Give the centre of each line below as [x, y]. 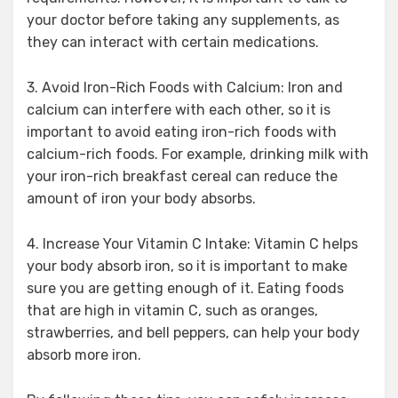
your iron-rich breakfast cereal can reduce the [182, 176]
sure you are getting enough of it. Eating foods [185, 288]
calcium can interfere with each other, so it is [179, 109]
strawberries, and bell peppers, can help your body [193, 332]
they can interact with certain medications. [173, 42]
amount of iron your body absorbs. [141, 198]
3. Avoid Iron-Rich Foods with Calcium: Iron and [185, 87]
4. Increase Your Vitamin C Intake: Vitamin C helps [192, 243]
